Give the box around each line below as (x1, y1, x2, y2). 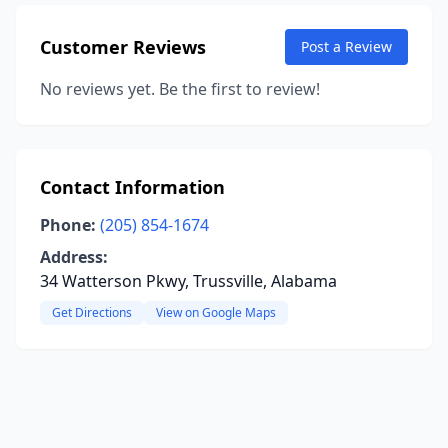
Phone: (40, 214, 96, 236)
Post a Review (301, 37, 392, 56)
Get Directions (52, 304, 132, 321)
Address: (40, 246, 108, 268)
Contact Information (40, 175, 225, 199)
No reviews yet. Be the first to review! (40, 78, 320, 100)
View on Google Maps (156, 304, 276, 321)
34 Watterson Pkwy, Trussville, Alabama (40, 270, 337, 292)
